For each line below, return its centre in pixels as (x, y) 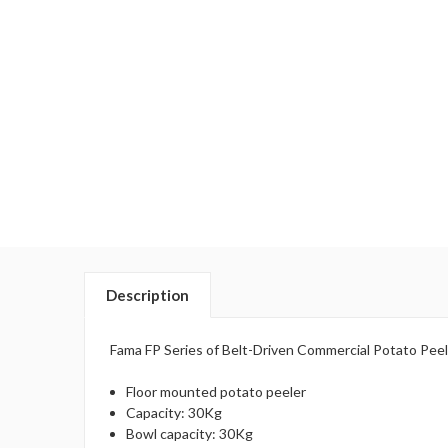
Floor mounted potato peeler (216, 391)
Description (147, 294)
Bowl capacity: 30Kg (190, 433)
